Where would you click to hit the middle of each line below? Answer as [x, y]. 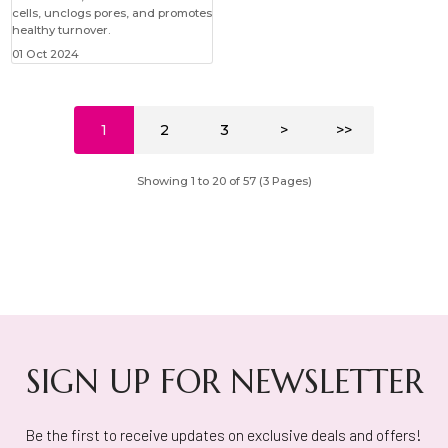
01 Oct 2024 [45, 54]
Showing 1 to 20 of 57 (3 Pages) [224, 181]
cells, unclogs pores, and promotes [111, 13]
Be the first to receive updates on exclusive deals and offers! [224, 434]
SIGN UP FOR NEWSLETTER [224, 381]
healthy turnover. [60, 30]
